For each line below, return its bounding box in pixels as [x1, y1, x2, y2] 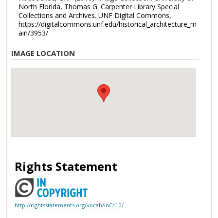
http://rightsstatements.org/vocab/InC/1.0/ [15, 201, 124, 209]
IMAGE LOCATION [11, 48, 75, 58]
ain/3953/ [18, 28, 48, 37]
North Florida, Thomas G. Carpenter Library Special [18, 1, 179, 11]
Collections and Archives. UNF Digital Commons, [18, 10, 171, 20]
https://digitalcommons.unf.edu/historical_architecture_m [18, 19, 197, 29]
